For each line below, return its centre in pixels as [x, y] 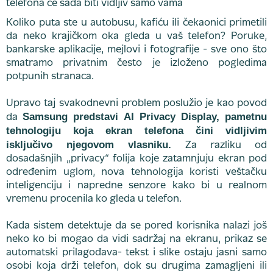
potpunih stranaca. [51, 77]
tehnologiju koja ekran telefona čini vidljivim [136, 131]
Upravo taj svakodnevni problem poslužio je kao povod [136, 104]
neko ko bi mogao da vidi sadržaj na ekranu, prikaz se [136, 239]
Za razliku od [219, 146]
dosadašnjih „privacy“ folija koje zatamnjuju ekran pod [136, 159]
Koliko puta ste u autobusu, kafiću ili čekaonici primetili [136, 23]
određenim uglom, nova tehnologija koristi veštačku [136, 172]
